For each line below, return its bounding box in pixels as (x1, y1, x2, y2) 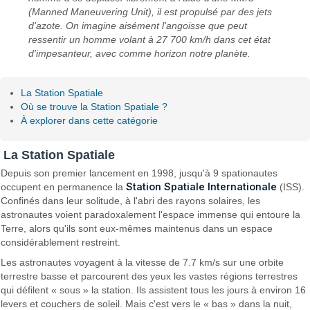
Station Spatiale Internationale (126, 181, 277, 193)
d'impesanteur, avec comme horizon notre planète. (28, 48, 251, 60)
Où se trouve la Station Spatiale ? (21, 101, 168, 113)
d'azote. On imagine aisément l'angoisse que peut (28, 20, 248, 32)
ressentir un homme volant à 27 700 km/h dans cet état (28, 34, 271, 46)
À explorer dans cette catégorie (21, 115, 158, 127)
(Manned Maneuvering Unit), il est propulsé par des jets (28, 6, 273, 18)
